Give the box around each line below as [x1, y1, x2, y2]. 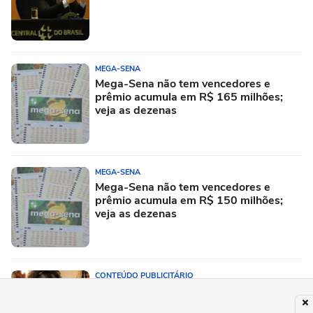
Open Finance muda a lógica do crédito [95, 283, 296, 299]
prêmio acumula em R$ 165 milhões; [95, 89, 283, 105]
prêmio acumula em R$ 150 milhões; [95, 193, 283, 209]
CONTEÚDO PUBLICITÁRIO [95, 270, 194, 282]
